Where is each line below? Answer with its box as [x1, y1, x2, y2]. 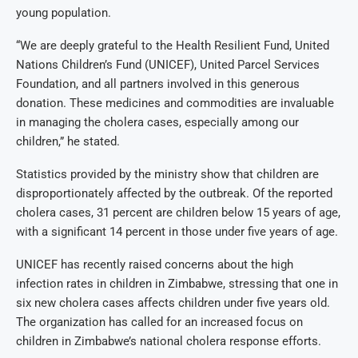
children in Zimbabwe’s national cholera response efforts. [16, 333, 321, 348]
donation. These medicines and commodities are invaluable [16, 95, 334, 110]
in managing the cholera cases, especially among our [16, 114, 299, 129]
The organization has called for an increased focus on [16, 314, 303, 329]
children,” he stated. [16, 133, 120, 149]
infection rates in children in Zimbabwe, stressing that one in [16, 276, 338, 291]
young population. [16, 5, 111, 20]
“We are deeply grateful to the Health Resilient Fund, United [16, 38, 329, 53]
